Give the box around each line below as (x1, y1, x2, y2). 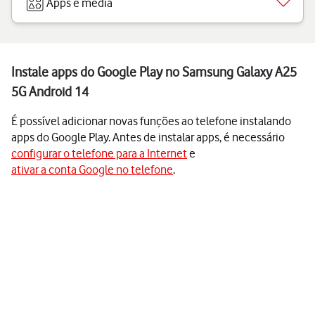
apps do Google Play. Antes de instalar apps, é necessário (11, 130, 285, 144)
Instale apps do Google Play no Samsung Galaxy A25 (11, 64, 297, 80)
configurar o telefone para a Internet (11, 146, 187, 160)
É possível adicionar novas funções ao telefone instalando (11, 114, 291, 128)
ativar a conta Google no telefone (11, 162, 173, 176)
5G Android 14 (11, 84, 89, 100)
